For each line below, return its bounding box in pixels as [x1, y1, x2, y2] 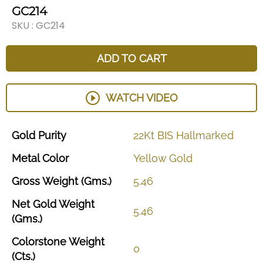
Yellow [133, 152, 169, 165]
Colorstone [12, 235, 69, 248]
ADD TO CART [96, 52, 167, 65]
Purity [38, 129, 66, 142]
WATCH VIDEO [105, 92, 178, 104]
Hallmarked [176, 129, 234, 142]
